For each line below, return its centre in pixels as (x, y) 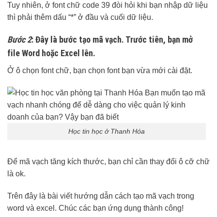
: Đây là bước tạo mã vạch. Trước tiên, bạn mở (112, 40)
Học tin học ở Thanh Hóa (107, 132)
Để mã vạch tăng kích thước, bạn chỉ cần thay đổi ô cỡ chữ (108, 161)
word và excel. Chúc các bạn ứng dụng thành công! (95, 208)
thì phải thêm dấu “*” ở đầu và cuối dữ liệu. (80, 17)
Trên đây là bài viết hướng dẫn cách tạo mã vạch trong (101, 196)
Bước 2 (19, 40)
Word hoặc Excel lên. (59, 53)
